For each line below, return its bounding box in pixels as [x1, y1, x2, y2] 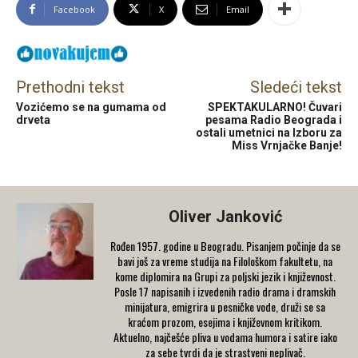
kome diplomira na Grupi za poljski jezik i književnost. [114, 267, 336, 284]
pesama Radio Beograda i [205, 113, 342, 126]
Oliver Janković [168, 206, 282, 226]
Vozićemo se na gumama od [16, 100, 166, 113]
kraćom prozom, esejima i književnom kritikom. [128, 312, 322, 330]
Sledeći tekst [249, 77, 342, 97]
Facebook [54, 2, 95, 15]
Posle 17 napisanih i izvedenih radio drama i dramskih [114, 282, 336, 300]
